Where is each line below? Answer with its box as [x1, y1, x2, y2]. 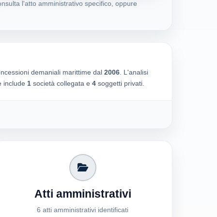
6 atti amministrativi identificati [37, 206, 129, 214]
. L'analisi [119, 68, 148, 77]
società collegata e [31, 79, 92, 88]
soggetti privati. [95, 79, 144, 88]
